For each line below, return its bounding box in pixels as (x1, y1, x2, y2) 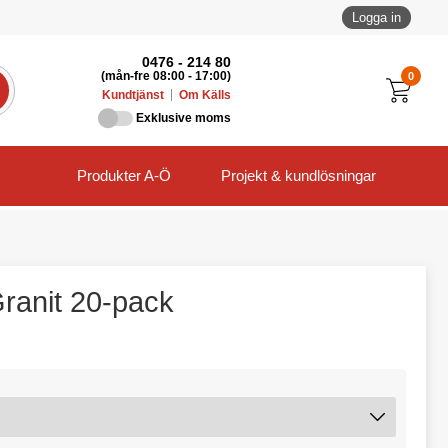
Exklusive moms (136, 112, 232, 125)
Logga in (352, 10, 401, 25)
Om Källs (179, 89, 232, 101)
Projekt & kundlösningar (221, 167, 376, 185)
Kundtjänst (102, 89, 165, 101)
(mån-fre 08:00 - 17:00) (101, 70, 232, 82)
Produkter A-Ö (77, 167, 171, 185)
